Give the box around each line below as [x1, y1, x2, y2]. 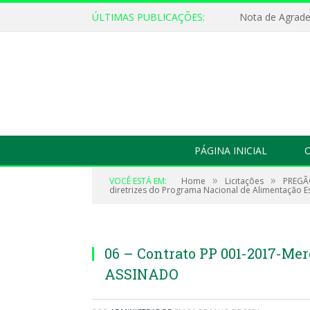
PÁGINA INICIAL [194, 144, 267, 157]
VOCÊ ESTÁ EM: [109, 175, 167, 187]
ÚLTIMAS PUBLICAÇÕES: [92, 10, 205, 24]
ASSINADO [104, 265, 179, 283]
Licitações [225, 175, 264, 187]
